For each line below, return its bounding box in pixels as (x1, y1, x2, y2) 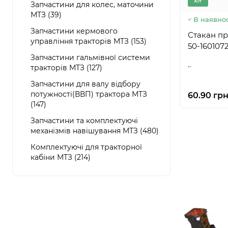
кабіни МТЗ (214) (31, 153, 91, 162)
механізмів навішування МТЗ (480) (31, 126, 159, 135)
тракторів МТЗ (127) (31, 63, 102, 72)
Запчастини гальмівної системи (31, 53, 150, 62)
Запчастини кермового (31, 26, 118, 36)
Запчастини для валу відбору (31, 79, 140, 89)
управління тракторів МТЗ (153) (31, 37, 147, 46)
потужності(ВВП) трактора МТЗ (31, 90, 147, 99)
